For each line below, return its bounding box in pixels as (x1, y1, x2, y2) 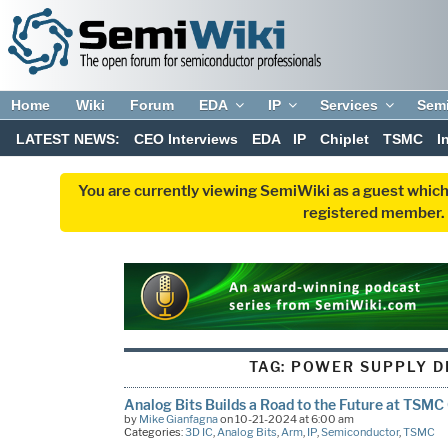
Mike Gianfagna (138, 411, 218, 426)
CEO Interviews (133, 131, 238, 148)
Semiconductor (320, 424, 399, 439)
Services (320, 97, 379, 113)
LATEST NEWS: (16, 131, 121, 148)
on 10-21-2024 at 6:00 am (217, 411, 354, 426)
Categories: (123, 424, 185, 439)
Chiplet (320, 131, 370, 148)
